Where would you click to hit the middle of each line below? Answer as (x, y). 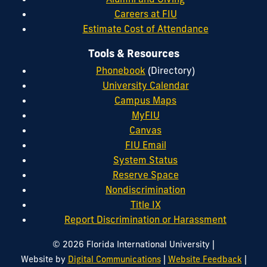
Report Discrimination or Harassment (145, 219)
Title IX (145, 204)
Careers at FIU (145, 13)
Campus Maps (145, 100)
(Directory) (170, 70)
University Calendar (145, 85)
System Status (145, 159)
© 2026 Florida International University (131, 244)
